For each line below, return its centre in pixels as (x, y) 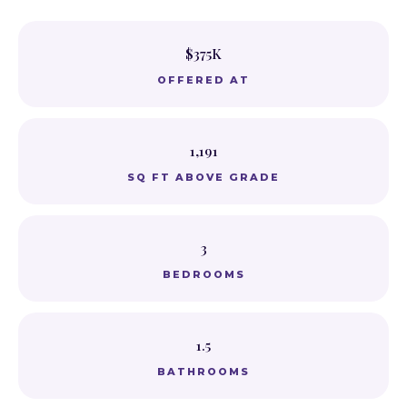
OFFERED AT (203, 79)
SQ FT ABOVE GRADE (203, 177)
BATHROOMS (203, 371)
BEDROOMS (203, 274)
